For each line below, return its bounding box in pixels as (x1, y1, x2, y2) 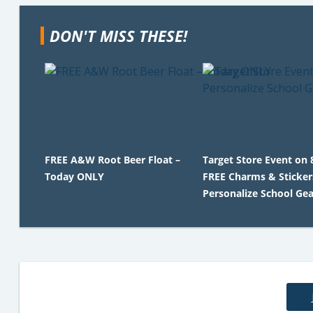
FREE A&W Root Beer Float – (45, 152, 180, 166)
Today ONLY (45, 169, 104, 183)
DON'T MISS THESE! (50, 24, 187, 46)
